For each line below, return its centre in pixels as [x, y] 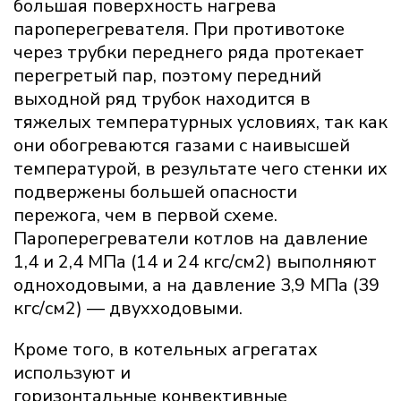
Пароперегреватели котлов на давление [191, 239]
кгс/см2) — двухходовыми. [128, 309]
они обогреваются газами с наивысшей [182, 146]
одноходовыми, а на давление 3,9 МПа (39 [196, 286]
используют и [72, 373]
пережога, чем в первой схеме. [145, 216]
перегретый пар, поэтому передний [167, 76]
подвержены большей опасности [155, 192]
